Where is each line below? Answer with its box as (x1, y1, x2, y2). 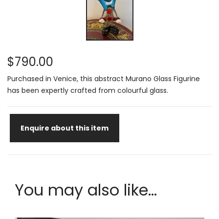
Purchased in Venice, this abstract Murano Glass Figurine (7, 74, 200, 84)
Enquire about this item (21, 123, 109, 133)
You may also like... (15, 179, 157, 201)
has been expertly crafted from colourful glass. (7, 86, 168, 96)
